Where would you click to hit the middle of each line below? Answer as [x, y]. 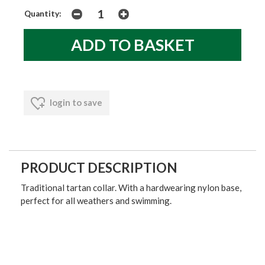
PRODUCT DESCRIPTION [99, 167]
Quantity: [43, 13]
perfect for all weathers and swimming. [96, 200]
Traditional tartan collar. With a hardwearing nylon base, [131, 187]
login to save [75, 102]
